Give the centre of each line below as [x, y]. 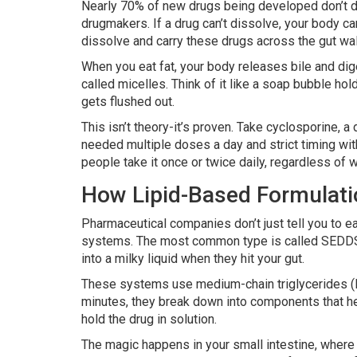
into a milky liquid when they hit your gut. [193, 259]
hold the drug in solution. [149, 320]
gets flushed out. [128, 102]
